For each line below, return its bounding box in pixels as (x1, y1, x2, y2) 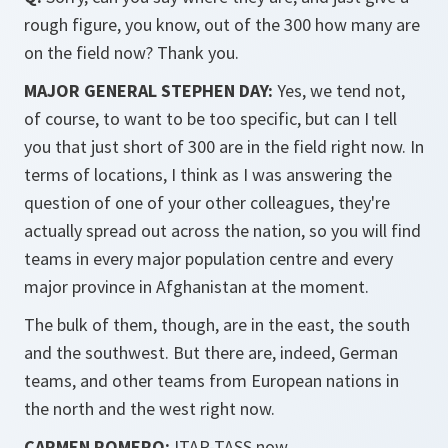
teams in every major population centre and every (24, 247, 393, 270)
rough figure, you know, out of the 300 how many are (24, 13, 420, 36)
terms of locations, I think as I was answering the (24, 163, 392, 186)
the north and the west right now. (24, 397, 275, 420)
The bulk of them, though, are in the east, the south (24, 313, 410, 336)
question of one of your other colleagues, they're (24, 191, 390, 214)
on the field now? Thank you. (24, 41, 239, 64)
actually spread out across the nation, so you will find (24, 219, 421, 242)
